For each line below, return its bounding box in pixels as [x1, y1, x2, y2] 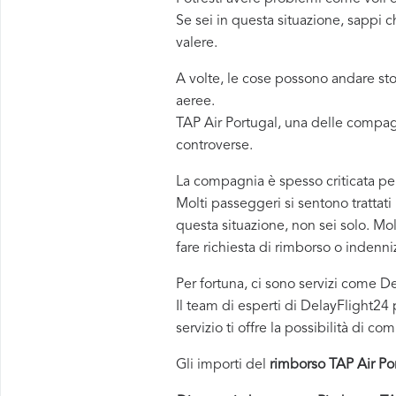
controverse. [176, 139, 253, 153]
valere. [176, 36, 217, 50]
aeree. [176, 95, 215, 109]
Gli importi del [176, 358, 270, 372]
